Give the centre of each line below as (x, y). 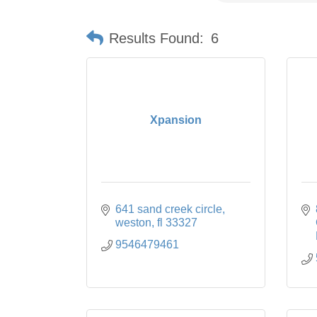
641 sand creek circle (169, 209)
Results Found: (156, 38)
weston (133, 223)
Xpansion (175, 120)
